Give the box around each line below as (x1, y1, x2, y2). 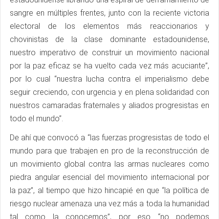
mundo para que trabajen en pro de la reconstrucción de (10, 146, 209, 156)
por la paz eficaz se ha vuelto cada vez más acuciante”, (10, 61, 209, 71)
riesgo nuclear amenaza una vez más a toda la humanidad (10, 199, 209, 209)
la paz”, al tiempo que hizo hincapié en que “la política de (10, 186, 209, 196)
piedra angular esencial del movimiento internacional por (10, 173, 209, 182)
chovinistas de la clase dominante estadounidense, (10, 35, 209, 44)
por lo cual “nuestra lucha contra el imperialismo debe (10, 74, 209, 84)
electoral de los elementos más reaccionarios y (10, 22, 209, 31)
